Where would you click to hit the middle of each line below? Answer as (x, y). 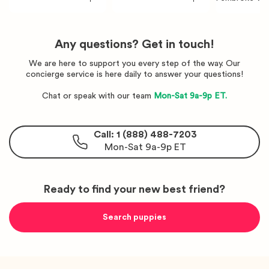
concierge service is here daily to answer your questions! (134, 74)
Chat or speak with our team (98, 96)
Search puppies (134, 217)
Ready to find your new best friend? (134, 189)
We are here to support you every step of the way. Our (134, 63)
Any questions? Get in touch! (134, 44)
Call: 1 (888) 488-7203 (145, 135)
